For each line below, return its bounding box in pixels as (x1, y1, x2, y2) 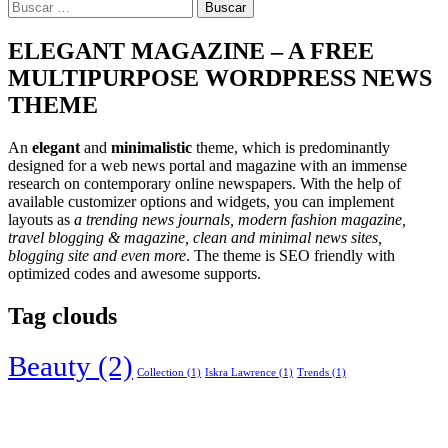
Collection (137, 366, 184, 378)
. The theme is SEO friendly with (186, 247, 395, 265)
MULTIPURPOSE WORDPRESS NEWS (8, 65, 432, 92)
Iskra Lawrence (205, 366, 276, 378)
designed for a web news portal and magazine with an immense (8, 157, 407, 175)
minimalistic (111, 139, 192, 157)
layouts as (8, 211, 74, 229)
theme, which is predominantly (192, 139, 390, 157)
